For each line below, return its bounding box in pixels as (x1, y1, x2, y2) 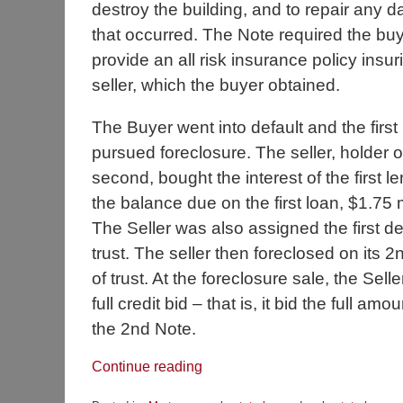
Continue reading (92, 358, 202, 374)
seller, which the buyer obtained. (92, 75, 340, 94)
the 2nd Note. (92, 318, 196, 338)
